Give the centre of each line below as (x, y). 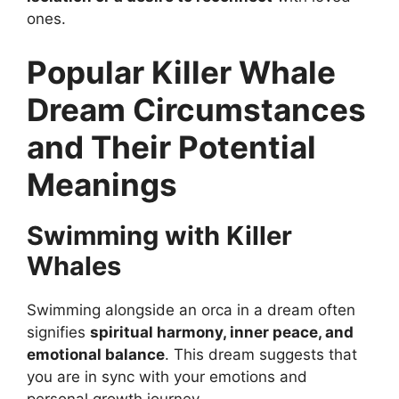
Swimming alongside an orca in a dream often (191, 309)
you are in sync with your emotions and (167, 376)
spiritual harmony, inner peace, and (222, 332)
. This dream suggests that (261, 354)
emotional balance (96, 354)
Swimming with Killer (159, 235)
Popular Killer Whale (181, 72)
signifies (58, 332)
